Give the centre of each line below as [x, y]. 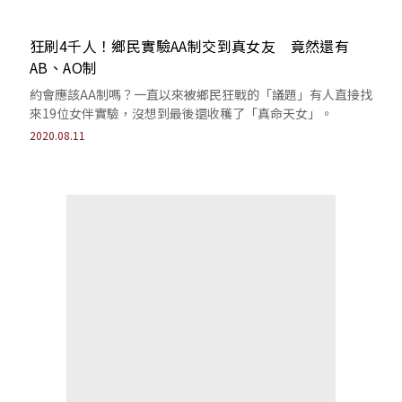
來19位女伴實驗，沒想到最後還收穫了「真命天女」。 [181, 113]
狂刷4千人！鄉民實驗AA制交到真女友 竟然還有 [190, 46]
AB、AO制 [64, 67]
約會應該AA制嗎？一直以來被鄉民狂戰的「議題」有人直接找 [201, 94]
